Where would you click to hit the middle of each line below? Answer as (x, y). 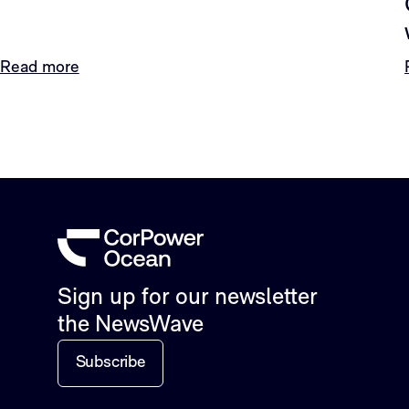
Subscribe (110, 362)
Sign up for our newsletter (188, 299)
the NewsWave (131, 326)
